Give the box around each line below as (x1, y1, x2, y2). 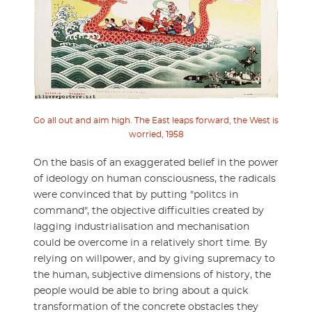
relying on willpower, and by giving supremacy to (33, 254, 275, 265)
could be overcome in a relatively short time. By (33, 238, 267, 249)
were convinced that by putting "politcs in (33, 190, 238, 201)
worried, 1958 (128, 130, 184, 139)
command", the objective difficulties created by (33, 206, 264, 217)
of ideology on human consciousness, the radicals (33, 174, 276, 185)
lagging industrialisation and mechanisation (33, 222, 249, 233)
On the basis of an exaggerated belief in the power (33, 158, 279, 169)
